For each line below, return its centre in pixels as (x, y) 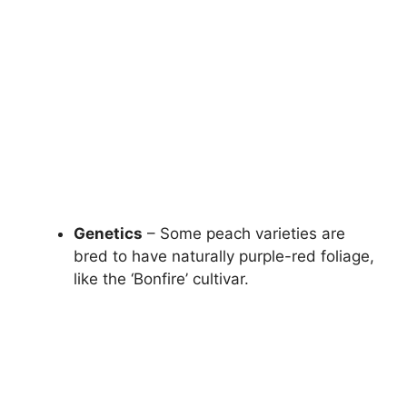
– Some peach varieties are (244, 234)
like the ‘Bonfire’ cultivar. (161, 279)
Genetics (108, 234)
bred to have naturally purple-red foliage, (224, 257)
